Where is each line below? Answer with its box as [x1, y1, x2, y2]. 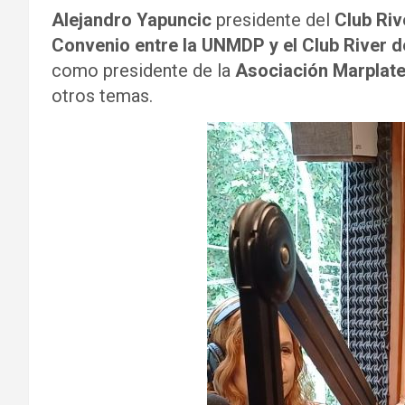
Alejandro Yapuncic [52, 9, 212, 31]
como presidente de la [52, 60, 235, 81]
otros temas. [52, 85, 153, 107]
